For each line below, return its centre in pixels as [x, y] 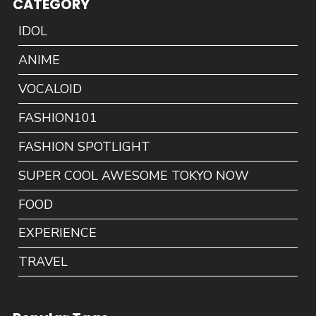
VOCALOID [50, 89]
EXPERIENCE [58, 233]
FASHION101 [58, 117]
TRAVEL [43, 262]
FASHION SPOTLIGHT [85, 146]
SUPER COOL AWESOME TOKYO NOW [134, 175]
